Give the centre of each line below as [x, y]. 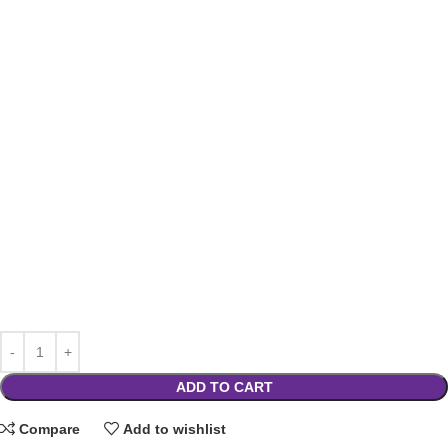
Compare [50, 428]
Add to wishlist [175, 428]
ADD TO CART [224, 386]
